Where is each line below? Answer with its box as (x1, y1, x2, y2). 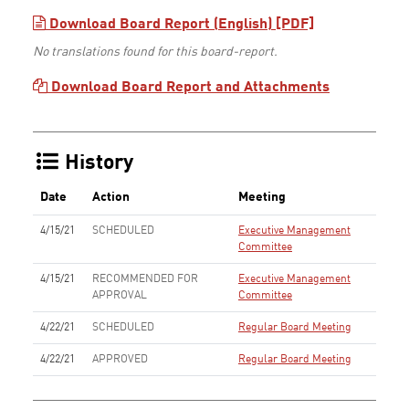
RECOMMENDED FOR (92, 274, 198, 286)
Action (92, 191, 130, 204)
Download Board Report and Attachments (47, 80, 330, 96)
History (60, 152, 134, 175)
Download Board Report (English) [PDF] (46, 17, 314, 33)
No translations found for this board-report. (33, 46, 278, 59)
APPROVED (92, 354, 148, 366)
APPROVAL (92, 290, 147, 302)
